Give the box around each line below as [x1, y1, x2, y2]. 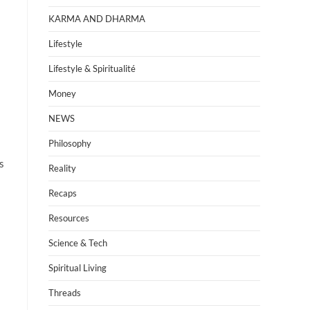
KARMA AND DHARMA [48, 13, 145, 24]
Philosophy [48, 138, 91, 149]
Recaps [48, 188, 77, 199]
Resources [48, 212, 89, 224]
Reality [48, 163, 76, 174]
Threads [48, 287, 81, 298]
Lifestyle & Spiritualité [48, 63, 136, 74]
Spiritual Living [48, 262, 107, 273]
